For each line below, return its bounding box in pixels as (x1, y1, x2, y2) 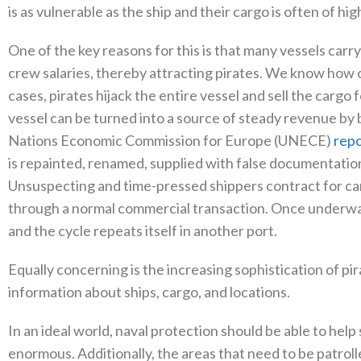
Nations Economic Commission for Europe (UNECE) (8, 131, 334, 149)
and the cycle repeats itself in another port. (8, 222, 277, 239)
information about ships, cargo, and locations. (8, 283, 290, 301)
